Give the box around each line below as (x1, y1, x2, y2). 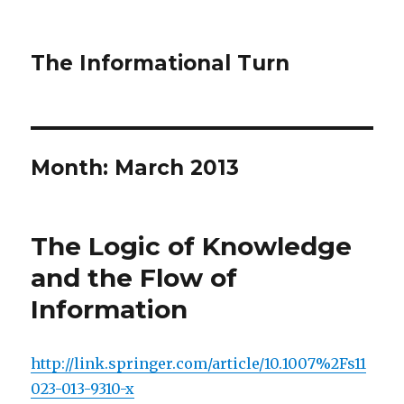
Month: (31, 155, 115, 180)
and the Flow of (31, 262, 238, 293)
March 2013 (115, 155, 240, 180)
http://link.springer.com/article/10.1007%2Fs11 (31, 354, 367, 372)
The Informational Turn (31, 50, 290, 76)
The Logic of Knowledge (31, 231, 353, 262)
